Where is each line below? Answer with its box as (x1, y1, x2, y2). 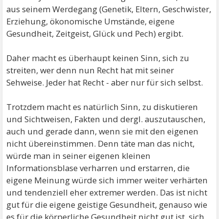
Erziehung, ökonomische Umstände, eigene (6, 15, 175, 27)
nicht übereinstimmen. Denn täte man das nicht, (6, 137, 195, 149)
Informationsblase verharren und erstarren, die (6, 162, 190, 174)
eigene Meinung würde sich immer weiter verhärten (6, 174, 208, 186)
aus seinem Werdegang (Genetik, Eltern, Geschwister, (6, 3, 212, 15)
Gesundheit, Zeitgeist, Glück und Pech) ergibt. (6, 27, 184, 39)
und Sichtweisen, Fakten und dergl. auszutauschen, (6, 113, 206, 125)
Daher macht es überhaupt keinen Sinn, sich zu (6, 52, 190, 64)
